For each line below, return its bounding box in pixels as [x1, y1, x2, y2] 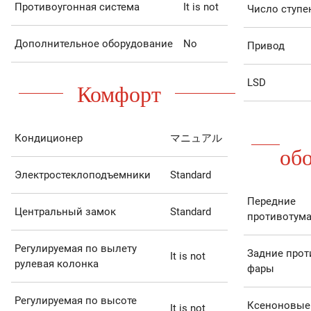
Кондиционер [14, 132, 83, 145]
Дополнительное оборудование [14, 37, 173, 51]
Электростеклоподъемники [14, 169, 151, 182]
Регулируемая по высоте [14, 294, 137, 308]
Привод [246, 40, 285, 53]
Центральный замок [14, 205, 116, 219]
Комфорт [77, 78, 162, 108]
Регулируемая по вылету [14, 242, 137, 255]
